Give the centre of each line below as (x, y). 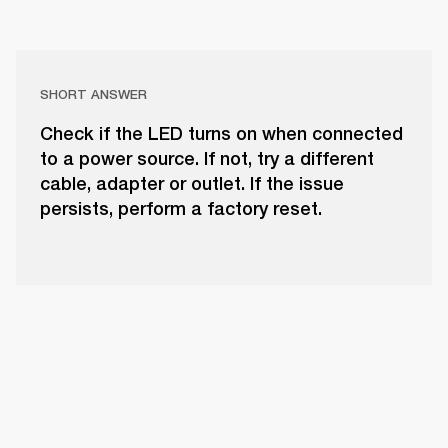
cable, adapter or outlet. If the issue (192, 184)
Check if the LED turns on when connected (221, 134)
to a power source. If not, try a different (207, 159)
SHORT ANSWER (93, 95)
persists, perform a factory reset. (181, 209)
